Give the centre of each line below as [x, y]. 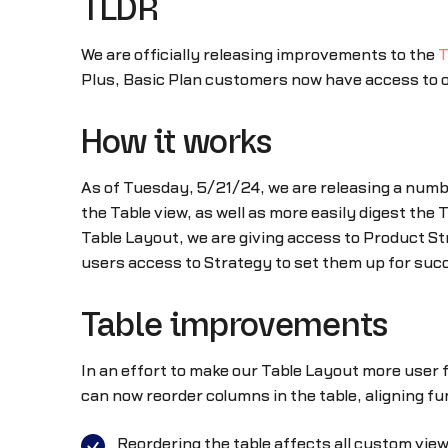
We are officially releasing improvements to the [259, 54]
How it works [176, 144]
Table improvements [234, 327]
